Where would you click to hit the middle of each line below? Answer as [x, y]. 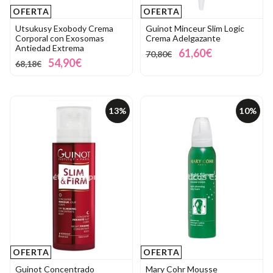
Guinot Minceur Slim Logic [195, 29]
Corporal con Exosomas [60, 38]
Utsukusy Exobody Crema [64, 29]
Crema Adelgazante [183, 38]
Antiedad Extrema [50, 48]
